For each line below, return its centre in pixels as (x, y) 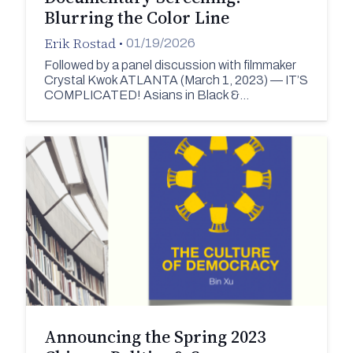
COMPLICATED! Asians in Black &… (146, 95)
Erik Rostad (80, 43)
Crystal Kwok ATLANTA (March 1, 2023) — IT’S (176, 80)
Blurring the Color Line (136, 17)
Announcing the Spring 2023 (154, 336)
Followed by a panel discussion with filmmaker (170, 65)
